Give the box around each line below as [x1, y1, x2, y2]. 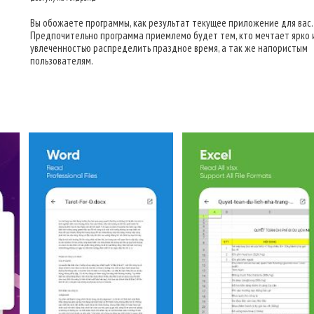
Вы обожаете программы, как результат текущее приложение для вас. [30, 16, 313, 29]
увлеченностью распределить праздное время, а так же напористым [30, 41, 308, 55]
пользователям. [30, 54, 93, 67]
